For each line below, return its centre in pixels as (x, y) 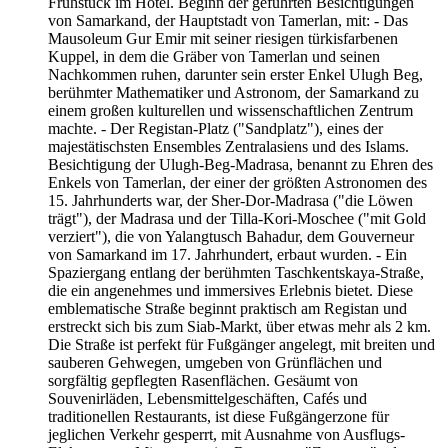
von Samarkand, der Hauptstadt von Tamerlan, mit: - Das (228, 20)
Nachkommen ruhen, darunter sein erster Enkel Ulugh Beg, (235, 74)
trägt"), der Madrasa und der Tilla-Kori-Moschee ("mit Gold (237, 218)
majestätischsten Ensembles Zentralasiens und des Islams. (228, 146)
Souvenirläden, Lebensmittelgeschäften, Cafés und (207, 398)
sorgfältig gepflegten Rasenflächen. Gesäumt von (203, 380)
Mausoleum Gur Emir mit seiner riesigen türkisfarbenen (223, 38)
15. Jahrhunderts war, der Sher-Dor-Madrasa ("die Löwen (230, 200)
